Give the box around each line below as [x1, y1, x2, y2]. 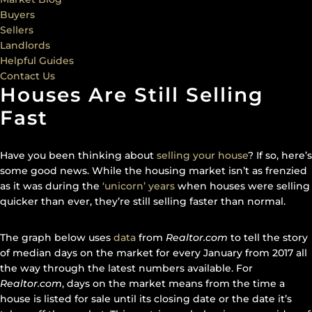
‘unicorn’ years [102, 180, 175, 193]
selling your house [157, 149, 248, 162]
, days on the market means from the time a [62, 277, 285, 290]
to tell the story [228, 231, 308, 244]
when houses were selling [175, 180, 310, 193]
